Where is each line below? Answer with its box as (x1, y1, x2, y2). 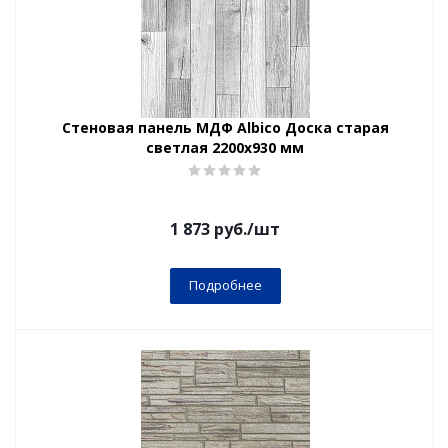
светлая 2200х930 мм (146, 138, 304, 157)
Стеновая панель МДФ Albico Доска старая (61, 118, 389, 137)
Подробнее (188, 276, 262, 294)
